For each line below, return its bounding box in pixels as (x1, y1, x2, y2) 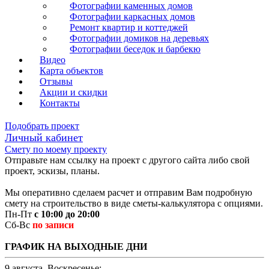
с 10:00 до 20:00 (34, 208, 100, 219)
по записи (32, 219, 74, 230)
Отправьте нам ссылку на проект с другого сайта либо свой (5, 154, 250, 165)
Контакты (40, 97, 80, 108)
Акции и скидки (40, 86, 107, 97)
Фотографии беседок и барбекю (70, 43, 201, 54)
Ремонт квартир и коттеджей (70, 22, 188, 32)
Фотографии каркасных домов (70, 11, 195, 22)
